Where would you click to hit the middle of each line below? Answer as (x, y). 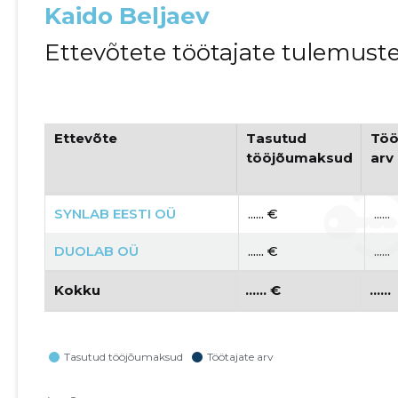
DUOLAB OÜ (96, 251)
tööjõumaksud (300, 157)
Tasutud (277, 138)
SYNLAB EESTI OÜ (115, 213)
